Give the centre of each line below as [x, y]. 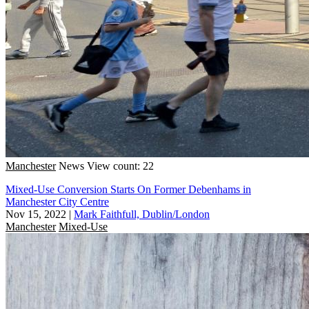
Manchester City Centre [57, 201]
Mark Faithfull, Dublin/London [142, 214]
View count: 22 [120, 166]
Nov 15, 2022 [36, 214]
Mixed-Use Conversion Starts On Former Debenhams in [128, 189]
